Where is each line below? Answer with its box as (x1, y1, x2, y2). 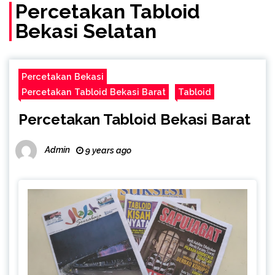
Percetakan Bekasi (21, 71, 104, 82)
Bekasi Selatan (15, 20, 157, 43)
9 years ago (83, 145, 131, 156)
